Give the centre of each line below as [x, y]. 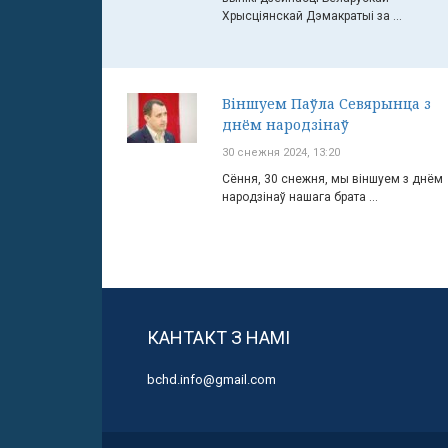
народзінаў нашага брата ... [300, 197]
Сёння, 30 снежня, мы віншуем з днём [332, 179]
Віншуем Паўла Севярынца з [326, 103]
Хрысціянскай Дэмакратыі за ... [312, 16]
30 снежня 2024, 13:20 [281, 152]
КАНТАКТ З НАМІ [218, 337]
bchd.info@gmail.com [211, 379]
